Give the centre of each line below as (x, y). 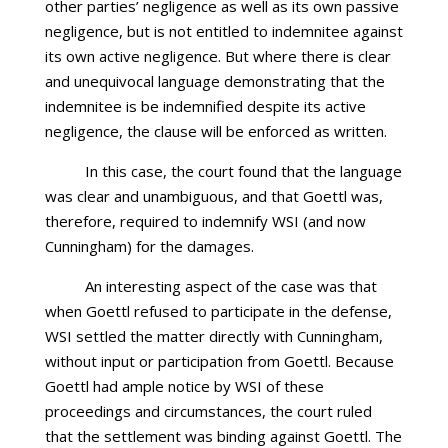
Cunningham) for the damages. (149, 246)
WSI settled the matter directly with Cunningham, (213, 336)
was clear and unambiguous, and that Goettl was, (213, 196)
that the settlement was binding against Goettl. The (223, 436)
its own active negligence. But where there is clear (217, 56)
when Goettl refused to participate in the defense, (218, 311)
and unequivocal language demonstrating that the (214, 81)
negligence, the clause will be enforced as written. (215, 131)
